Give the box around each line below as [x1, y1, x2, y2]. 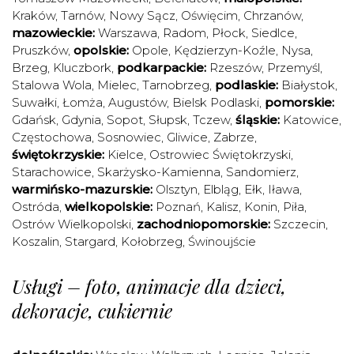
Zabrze [213, 130, 254, 145]
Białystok [281, 77, 335, 92]
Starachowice [12, 164, 92, 179]
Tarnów [61, 8, 104, 23]
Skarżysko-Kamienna [97, 164, 220, 179]
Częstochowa [12, 130, 92, 145]
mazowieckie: [12, 25, 95, 40]
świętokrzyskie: [12, 147, 104, 162]
